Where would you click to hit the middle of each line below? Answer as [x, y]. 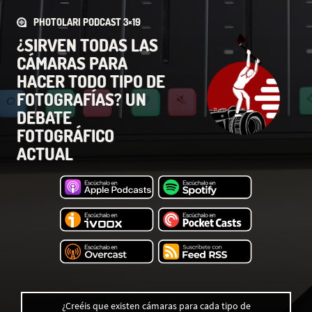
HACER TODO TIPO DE [91, 81]
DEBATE [44, 117]
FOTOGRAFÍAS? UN [81, 99]
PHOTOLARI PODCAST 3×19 [87, 22]
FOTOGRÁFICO [65, 135]
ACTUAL [45, 154]
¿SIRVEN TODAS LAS [87, 45]
